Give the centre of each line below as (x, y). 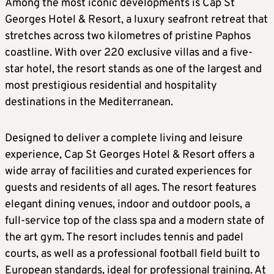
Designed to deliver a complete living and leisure (124, 139)
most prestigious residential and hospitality (111, 86)
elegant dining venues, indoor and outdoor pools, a (128, 205)
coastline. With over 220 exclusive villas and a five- (129, 53)
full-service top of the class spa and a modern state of (135, 221)
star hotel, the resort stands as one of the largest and (133, 70)
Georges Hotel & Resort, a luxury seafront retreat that (136, 20)
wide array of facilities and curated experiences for (128, 172)
